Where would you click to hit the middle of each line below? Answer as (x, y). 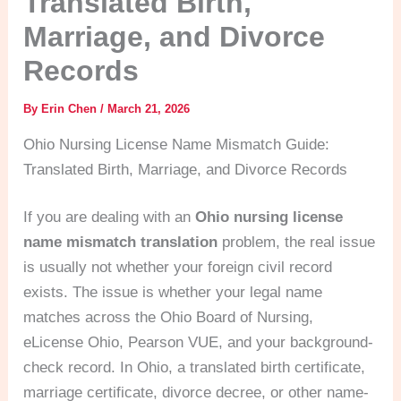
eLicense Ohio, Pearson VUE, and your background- (199, 342)
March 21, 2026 (149, 108)
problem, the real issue (297, 242)
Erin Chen (71, 108)
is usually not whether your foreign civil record (178, 267)
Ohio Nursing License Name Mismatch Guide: (177, 144)
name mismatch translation (121, 242)
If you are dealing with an (110, 217)
